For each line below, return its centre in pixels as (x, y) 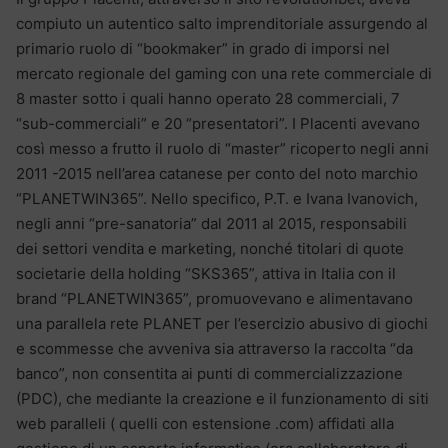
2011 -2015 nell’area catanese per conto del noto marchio (217, 173)
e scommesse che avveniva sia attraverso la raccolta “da (214, 348)
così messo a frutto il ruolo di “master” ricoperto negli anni (222, 148)
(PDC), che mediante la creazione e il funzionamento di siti (222, 398)
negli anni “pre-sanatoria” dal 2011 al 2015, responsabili (211, 223)
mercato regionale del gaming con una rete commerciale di (224, 73)
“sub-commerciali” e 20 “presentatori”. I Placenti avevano (218, 123)
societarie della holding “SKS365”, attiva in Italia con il (206, 273)
